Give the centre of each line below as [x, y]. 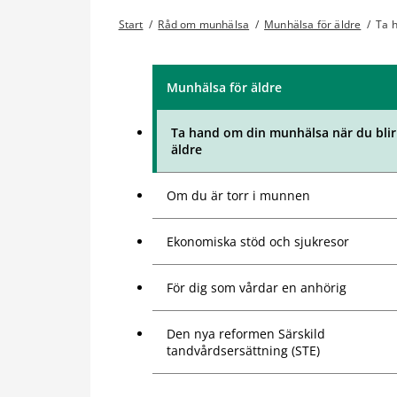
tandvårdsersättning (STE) [243, 351]
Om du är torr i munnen [238, 196]
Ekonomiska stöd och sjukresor [258, 242]
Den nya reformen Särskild [246, 334]
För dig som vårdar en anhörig [257, 288]
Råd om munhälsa [204, 25]
